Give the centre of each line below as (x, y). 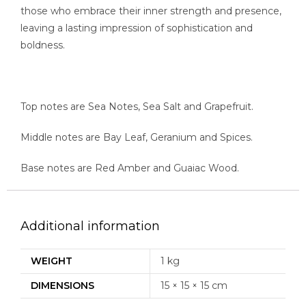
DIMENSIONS (62, 285)
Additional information (90, 226)
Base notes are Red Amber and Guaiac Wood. (130, 168)
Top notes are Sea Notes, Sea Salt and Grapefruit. (137, 106)
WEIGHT (52, 261)
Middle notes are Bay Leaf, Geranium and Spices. (137, 137)
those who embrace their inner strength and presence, (151, 11)
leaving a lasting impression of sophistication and (137, 28)
